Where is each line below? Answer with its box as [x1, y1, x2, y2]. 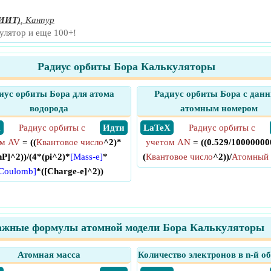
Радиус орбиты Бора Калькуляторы [38, 60, 215, 73]
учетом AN [146, 137, 191, 147]
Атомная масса [18, 250, 80, 260]
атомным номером [180, 103, 258, 113]
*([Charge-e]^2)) [36, 166, 103, 176]
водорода [30, 103, 68, 113]
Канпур [25, 15, 54, 25]
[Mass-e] [70, 152, 103, 162]
